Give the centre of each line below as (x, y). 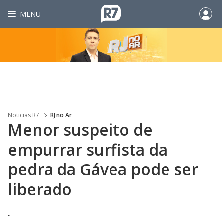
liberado (40, 189)
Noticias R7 (24, 115)
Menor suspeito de (80, 130)
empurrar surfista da (88, 149)
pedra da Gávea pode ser (103, 169)
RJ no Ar (61, 115)
